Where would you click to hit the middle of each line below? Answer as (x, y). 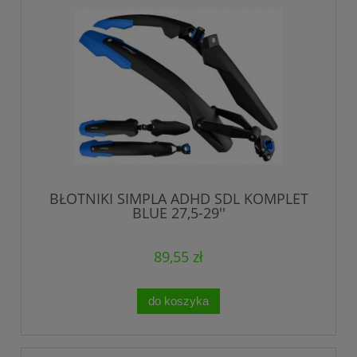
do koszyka (178, 301)
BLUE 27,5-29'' (178, 213)
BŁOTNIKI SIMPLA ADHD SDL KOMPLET (178, 199)
